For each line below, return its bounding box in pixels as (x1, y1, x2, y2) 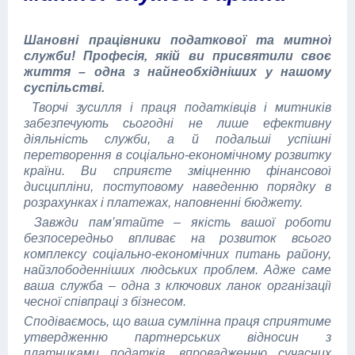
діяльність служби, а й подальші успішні (24, 132, 331, 146)
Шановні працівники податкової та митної (24, 33, 331, 47)
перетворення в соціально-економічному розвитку (24, 148, 331, 162)
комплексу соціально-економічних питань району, (24, 247, 331, 261)
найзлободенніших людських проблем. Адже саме (24, 263, 331, 277)
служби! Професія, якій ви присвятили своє (24, 49, 331, 63)
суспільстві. (24, 81, 105, 94)
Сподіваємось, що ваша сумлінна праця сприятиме (24, 315, 331, 328)
